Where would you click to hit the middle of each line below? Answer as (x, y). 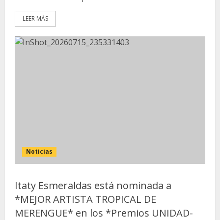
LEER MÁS (35, 18)
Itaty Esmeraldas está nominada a (93, 185)
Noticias (39, 151)
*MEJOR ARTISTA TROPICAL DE (85, 199)
